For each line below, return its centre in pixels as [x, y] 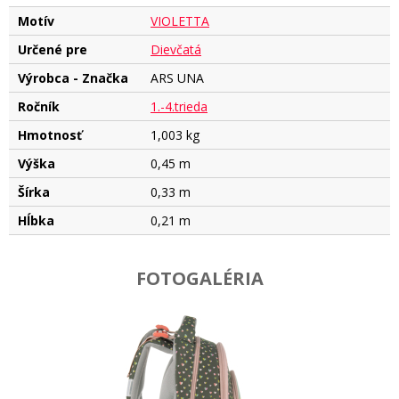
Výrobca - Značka [73, 77]
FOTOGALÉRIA [199, 278]
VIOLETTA [180, 20]
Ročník [39, 106]
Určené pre [53, 49]
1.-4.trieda [179, 106]
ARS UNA [177, 77]
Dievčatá [176, 49]
